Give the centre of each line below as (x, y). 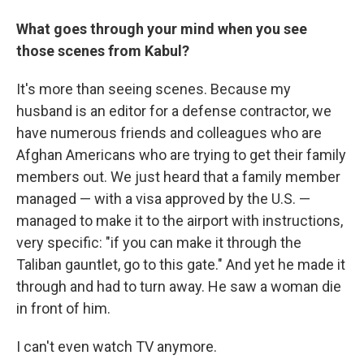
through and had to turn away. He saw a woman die (179, 286)
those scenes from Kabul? (103, 51)
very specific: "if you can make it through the (159, 243)
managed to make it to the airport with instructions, (180, 221)
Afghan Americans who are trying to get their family (181, 155)
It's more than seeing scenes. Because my (154, 89)
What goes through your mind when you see (162, 29)
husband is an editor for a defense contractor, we (174, 111)
